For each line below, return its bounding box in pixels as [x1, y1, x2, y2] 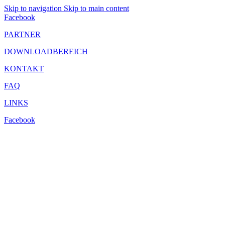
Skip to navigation [4, 4, 64, 13]
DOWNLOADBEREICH [4, 47, 88, 56]
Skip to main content [64, 4, 129, 13]
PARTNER [4, 30, 41, 39]
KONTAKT [4, 64, 44, 73]
